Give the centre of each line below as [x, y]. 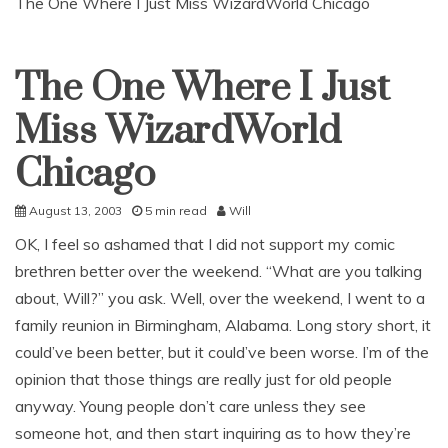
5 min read [176, 210]
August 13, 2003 [75, 210]
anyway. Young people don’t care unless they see [190, 406]
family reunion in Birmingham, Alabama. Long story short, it [223, 325]
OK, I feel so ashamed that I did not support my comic [205, 244]
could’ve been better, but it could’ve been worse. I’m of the [222, 352]
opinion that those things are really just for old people [203, 379]
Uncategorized [66, 81]
